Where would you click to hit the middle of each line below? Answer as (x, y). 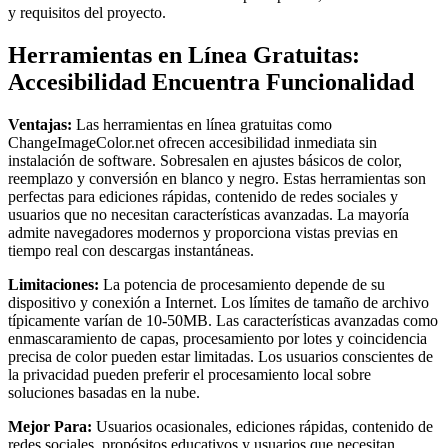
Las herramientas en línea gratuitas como (202, 124)
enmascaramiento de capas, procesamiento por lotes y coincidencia (217, 338)
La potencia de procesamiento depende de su (242, 284)
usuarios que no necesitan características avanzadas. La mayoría (208, 214)
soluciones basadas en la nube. (104, 392)
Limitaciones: (53, 284)
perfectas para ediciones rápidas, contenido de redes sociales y (203, 196)
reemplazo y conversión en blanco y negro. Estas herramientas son (217, 178)
